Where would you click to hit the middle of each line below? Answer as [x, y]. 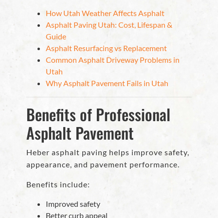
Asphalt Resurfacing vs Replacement [106, 48]
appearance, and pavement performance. [103, 164]
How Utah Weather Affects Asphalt [105, 13]
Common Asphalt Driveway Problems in [113, 60]
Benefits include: [58, 184]
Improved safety [73, 204]
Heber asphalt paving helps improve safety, [108, 152]
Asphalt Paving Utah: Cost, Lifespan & [109, 25]
